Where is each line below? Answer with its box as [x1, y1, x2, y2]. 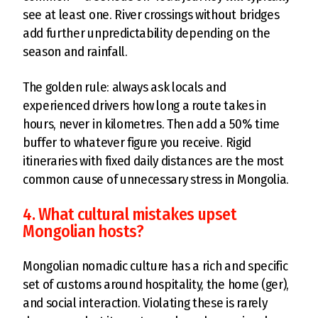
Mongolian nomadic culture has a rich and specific [23, 257, 288, 274]
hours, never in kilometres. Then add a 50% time [23, 115, 280, 132]
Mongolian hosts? [23, 221, 144, 241]
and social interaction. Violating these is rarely [23, 294, 268, 311]
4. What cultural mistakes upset [23, 204, 237, 224]
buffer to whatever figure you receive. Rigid [23, 133, 251, 150]
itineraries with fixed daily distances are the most [23, 152, 284, 169]
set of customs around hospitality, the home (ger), [23, 275, 289, 292]
